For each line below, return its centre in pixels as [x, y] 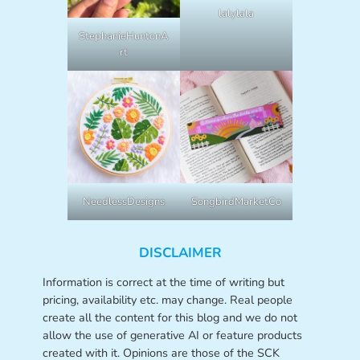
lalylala [237, 14]
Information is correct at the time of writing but [163, 282]
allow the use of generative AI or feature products [172, 335]
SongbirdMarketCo [237, 202]
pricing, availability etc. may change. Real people [167, 299]
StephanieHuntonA [124, 37]
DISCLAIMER [180, 253]
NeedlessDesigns [123, 202]
